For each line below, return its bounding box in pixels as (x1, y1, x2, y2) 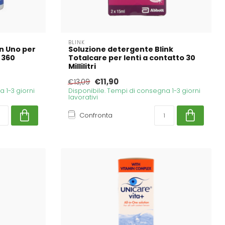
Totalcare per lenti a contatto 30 (68, 52, 195, 63)
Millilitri (68, 61, 96, 71)
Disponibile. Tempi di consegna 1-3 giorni (68, 86, 200, 95)
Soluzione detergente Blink (68, 44, 173, 54)
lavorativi (68, 92, 98, 101)
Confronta (79, 110, 113, 120)
